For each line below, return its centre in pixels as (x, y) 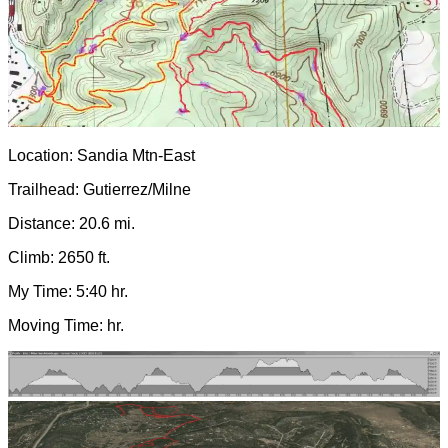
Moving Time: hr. (66, 325)
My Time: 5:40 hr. (68, 291)
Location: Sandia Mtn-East (101, 155)
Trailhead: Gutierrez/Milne (99, 189)
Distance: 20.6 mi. (71, 223)
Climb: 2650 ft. (59, 257)
